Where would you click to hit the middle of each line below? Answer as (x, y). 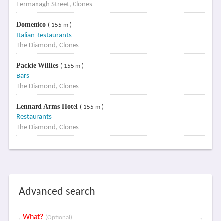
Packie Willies (38, 65)
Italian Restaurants (44, 35)
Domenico (32, 24)
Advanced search (57, 192)
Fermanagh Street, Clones (54, 5)
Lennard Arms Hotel (48, 106)
